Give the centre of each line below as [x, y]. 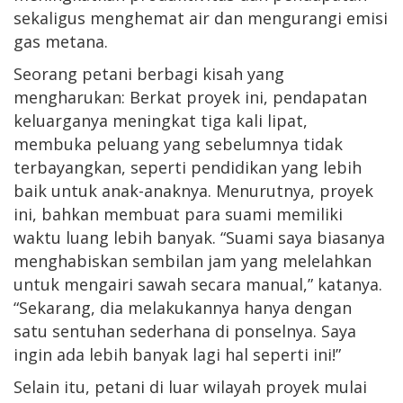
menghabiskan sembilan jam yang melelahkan [193, 260]
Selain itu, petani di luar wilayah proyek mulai [190, 386]
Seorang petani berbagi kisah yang [149, 73]
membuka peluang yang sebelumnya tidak [178, 143]
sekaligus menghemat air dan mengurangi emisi [201, 18]
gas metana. [61, 41]
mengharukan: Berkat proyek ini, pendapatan [190, 97]
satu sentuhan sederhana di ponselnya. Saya [185, 331]
